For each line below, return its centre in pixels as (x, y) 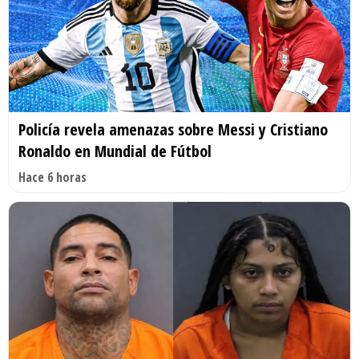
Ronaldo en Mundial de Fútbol (115, 151)
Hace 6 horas (52, 177)
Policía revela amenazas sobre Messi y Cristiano (173, 130)
